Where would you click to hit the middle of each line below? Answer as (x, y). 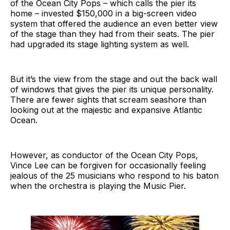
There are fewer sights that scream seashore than (108, 99)
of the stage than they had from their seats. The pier (112, 34)
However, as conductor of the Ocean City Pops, (104, 155)
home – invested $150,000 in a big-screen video (103, 13)
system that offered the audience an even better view (114, 23)
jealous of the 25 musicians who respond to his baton (114, 175)
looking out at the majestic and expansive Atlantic (106, 110)
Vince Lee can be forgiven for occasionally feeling (108, 165)
